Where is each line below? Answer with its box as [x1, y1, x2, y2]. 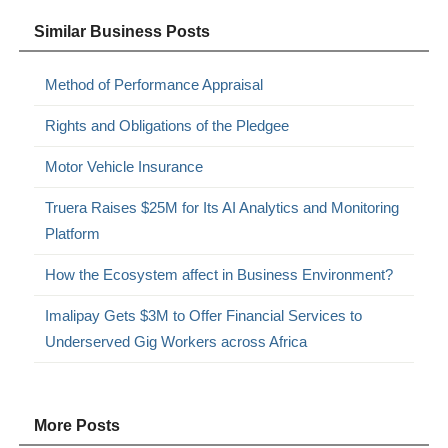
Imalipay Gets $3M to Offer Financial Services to [45, 306, 363, 324]
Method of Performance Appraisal [45, 75, 264, 93]
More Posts [34, 416, 121, 434]
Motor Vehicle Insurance [45, 157, 204, 175]
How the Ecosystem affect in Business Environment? [45, 265, 394, 283]
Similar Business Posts [34, 22, 211, 40]
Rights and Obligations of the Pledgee [45, 116, 290, 134]
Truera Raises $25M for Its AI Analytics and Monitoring [45, 198, 400, 216]
